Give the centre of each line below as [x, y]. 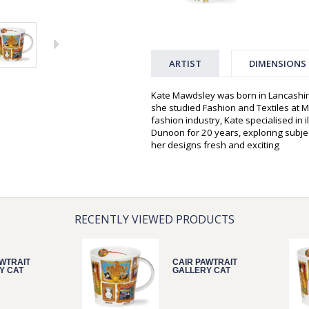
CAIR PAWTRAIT [205, 262]
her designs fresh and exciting [215, 145]
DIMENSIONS [278, 64]
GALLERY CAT [201, 271]
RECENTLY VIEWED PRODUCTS [154, 220]
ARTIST [185, 64]
